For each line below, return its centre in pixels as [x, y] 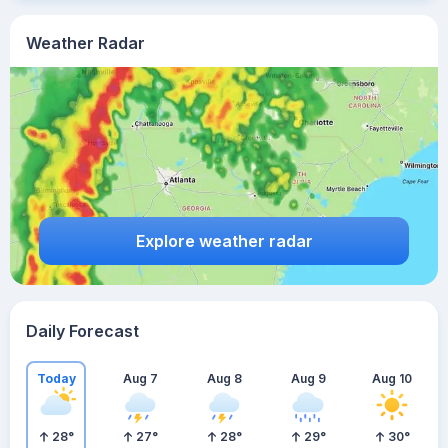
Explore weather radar [224, 240]
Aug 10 [392, 378]
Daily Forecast [82, 331]
